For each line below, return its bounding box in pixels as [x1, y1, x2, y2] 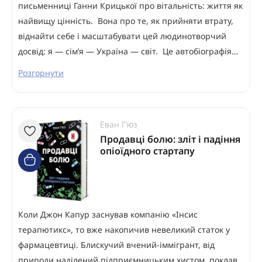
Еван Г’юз [100, 118, 137, 130]
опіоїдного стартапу [100, 144, 195, 157]
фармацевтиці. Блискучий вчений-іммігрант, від [18, 239, 215, 250]
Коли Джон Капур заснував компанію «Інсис [18, 208, 198, 220]
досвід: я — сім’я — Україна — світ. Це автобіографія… [18, 45, 238, 57]
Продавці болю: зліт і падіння [100, 132, 240, 146]
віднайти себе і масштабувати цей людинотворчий [18, 30, 226, 42]
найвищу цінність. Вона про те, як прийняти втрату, [18, 15, 233, 26]
